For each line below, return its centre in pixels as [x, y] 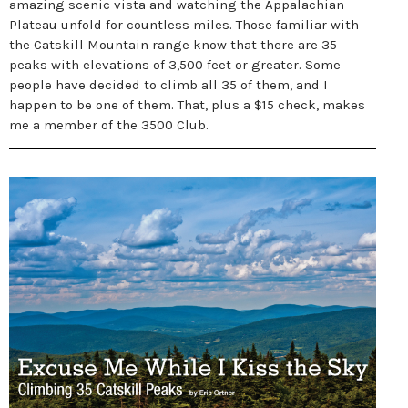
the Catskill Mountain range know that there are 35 [173, 45]
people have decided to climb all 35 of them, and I [168, 85]
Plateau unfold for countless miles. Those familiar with [184, 25]
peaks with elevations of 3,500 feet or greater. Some [175, 65]
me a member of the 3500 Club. [109, 125]
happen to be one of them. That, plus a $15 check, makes [187, 105]
